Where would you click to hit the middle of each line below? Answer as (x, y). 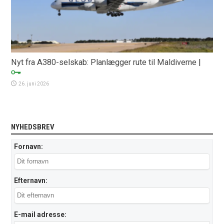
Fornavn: (29, 146)
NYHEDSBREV (33, 127)
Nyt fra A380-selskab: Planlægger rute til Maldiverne (104, 62)
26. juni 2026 (34, 83)
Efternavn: (31, 180)
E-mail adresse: (40, 214)
